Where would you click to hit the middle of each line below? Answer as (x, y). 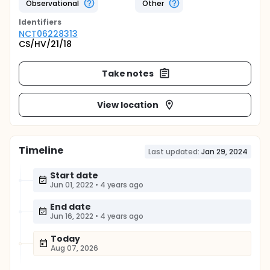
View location (128, 105)
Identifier (38, 22)
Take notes (128, 73)
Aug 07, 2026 (74, 248)
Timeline (41, 150)
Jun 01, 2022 (72, 185)
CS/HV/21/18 (45, 44)
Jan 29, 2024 (224, 152)
